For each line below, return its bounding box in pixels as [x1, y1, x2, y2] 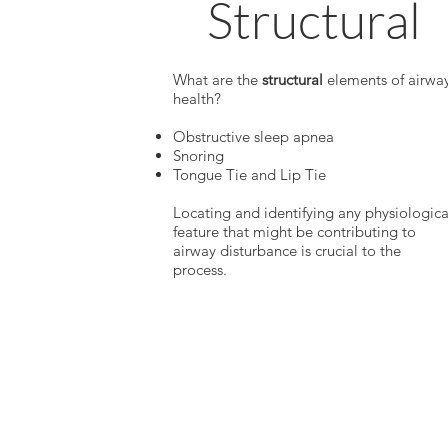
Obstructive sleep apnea [172, 127, 334, 147]
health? [172, 89, 221, 109]
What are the [172, 70, 262, 90]
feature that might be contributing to [172, 222, 416, 242]
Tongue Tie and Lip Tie [172, 165, 326, 185]
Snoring [172, 146, 224, 166]
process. [172, 260, 227, 280]
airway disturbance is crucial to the [172, 241, 401, 261]
